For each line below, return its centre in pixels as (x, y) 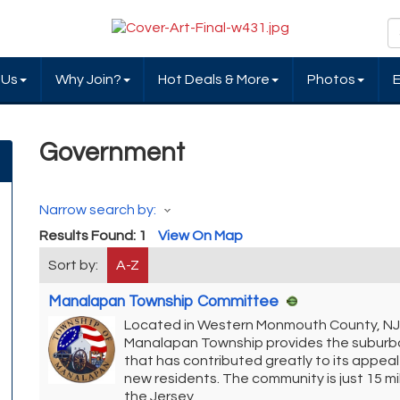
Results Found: (89, 235)
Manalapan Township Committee (163, 301)
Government (112, 153)
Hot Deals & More (214, 79)
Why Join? (88, 79)
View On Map (200, 235)
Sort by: (73, 265)
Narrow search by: (98, 209)
